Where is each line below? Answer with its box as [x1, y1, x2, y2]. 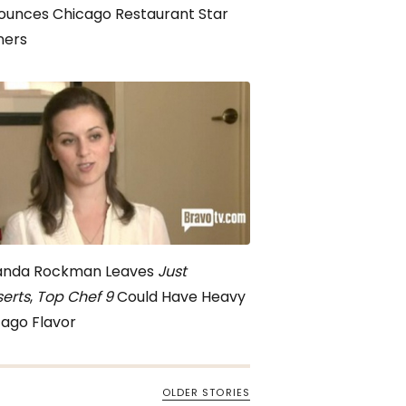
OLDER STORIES [161, 385, 250, 400]
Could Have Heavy [113, 286, 246, 307]
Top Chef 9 [36, 286, 113, 307]
